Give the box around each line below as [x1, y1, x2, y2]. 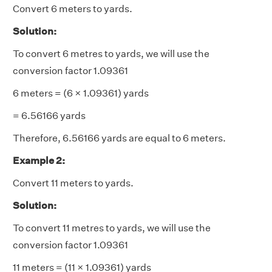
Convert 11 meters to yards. [13, 177, 134, 189]
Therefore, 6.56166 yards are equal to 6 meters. [13, 132, 226, 144]
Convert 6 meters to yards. [13, 2, 132, 15]
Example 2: [13, 154, 65, 166]
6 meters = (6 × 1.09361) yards [13, 87, 149, 99]
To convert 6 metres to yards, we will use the [13, 47, 209, 59]
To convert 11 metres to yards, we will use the [13, 222, 211, 234]
